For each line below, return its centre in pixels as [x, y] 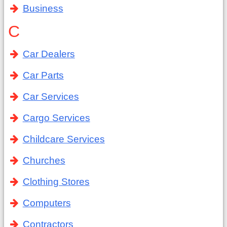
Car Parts [43, 75]
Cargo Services [56, 118]
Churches [44, 160]
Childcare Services [64, 139]
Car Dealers [49, 54]
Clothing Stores [56, 182]
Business [43, 8]
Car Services [51, 97]
